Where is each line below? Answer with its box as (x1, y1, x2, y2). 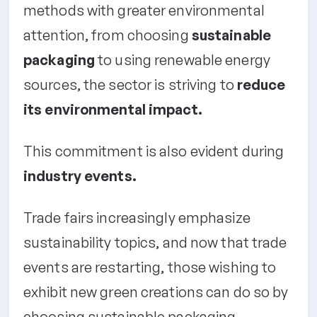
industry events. (23, 166, 137, 185)
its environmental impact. (23, 100, 202, 118)
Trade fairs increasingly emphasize (23, 208, 250, 226)
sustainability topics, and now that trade (23, 233, 287, 251)
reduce (236, 75, 286, 93)
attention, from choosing (23, 25, 192, 44)
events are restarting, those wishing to (23, 258, 277, 276)
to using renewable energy (95, 50, 270, 69)
